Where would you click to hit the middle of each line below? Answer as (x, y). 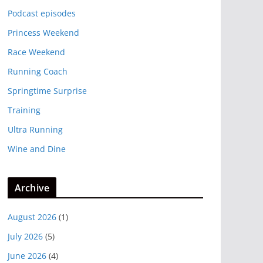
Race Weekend (36, 52)
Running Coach (38, 72)
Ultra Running (35, 130)
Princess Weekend (43, 33)
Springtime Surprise (47, 91)
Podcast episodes (42, 14)
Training (24, 110)
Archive (32, 188)
